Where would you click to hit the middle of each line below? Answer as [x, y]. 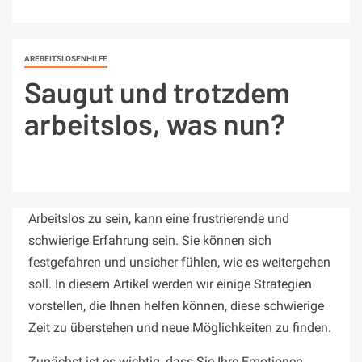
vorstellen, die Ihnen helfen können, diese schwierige [176, 306]
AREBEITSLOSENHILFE [66, 59]
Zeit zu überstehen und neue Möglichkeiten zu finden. [180, 328]
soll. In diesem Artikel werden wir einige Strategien [170, 284]
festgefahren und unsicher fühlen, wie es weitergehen [179, 263]
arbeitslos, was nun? [155, 124]
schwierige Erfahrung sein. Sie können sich [150, 241]
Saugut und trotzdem [157, 92]
